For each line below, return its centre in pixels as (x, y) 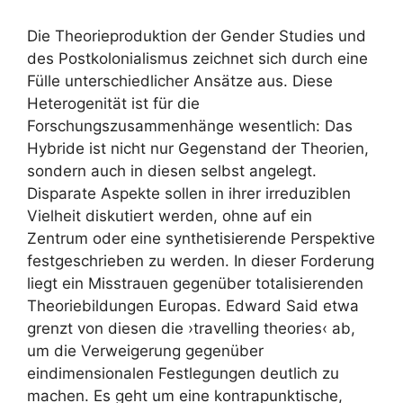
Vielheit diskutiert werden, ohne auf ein (170, 215)
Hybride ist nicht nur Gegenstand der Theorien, (198, 148)
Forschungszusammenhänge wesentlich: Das (190, 125)
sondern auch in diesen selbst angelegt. (172, 170)
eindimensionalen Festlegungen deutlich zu (183, 373)
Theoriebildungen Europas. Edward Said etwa (193, 305)
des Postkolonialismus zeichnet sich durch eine (197, 58)
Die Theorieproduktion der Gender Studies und (197, 36)
